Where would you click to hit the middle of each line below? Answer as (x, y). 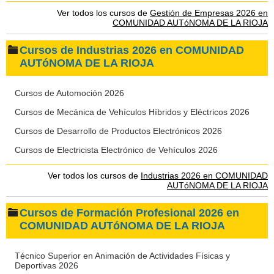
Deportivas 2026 (46, 265)
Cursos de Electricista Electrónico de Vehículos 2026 (116, 150)
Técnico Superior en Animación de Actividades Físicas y (122, 256)
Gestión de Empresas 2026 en (209, 13)
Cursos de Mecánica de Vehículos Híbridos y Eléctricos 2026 (132, 112)
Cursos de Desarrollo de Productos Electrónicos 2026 (118, 131)
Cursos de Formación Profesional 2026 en (129, 213)
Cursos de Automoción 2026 (69, 93)
